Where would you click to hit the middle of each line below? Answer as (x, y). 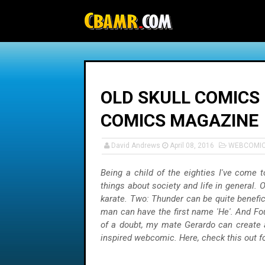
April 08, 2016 (192, 146)
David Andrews (136, 146)
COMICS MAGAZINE (180, 120)
